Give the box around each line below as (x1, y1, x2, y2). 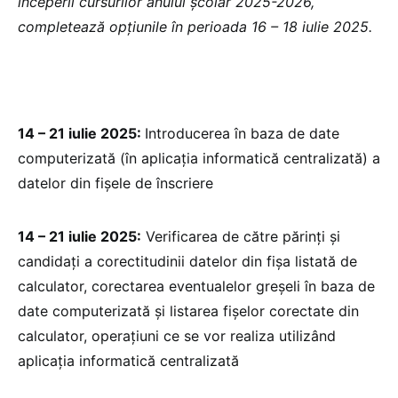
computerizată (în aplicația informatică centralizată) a (18, 148, 380, 167)
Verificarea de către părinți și (141, 227, 340, 245)
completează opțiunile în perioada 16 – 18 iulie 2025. (18, 17, 377, 36)
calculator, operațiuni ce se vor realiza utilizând (18, 326, 336, 345)
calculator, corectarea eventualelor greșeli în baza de (18, 276, 375, 295)
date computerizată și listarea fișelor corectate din (18, 301, 359, 320)
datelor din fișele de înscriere (18, 173, 213, 192)
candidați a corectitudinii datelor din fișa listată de (18, 251, 357, 270)
